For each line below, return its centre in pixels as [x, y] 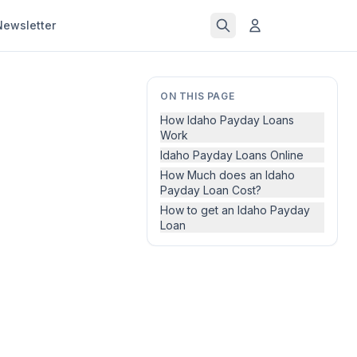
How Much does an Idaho [228, 175]
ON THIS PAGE [198, 96]
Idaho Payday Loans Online [232, 155]
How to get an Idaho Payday [235, 210]
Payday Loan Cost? [211, 190]
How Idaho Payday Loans [227, 120]
